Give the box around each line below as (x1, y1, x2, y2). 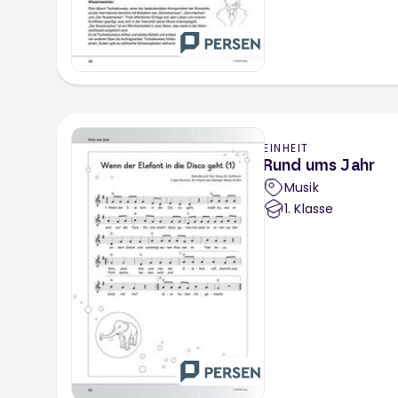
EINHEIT (263, 140, 309, 156)
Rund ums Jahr (263, 158, 375, 175)
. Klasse (288, 200, 334, 219)
